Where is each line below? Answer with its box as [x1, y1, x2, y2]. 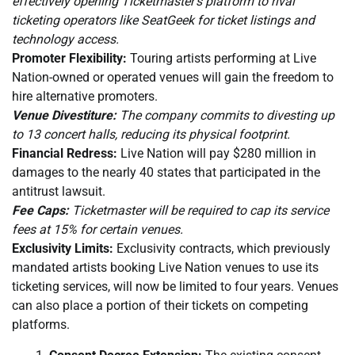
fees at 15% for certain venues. [12, 222, 183, 238]
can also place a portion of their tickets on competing [12, 298, 308, 314]
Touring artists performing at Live [127, 51, 316, 67]
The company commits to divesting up [116, 108, 334, 124]
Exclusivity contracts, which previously [113, 241, 330, 257]
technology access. [12, 32, 119, 48]
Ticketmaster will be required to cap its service [69, 203, 329, 219]
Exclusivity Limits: [12, 241, 113, 257]
